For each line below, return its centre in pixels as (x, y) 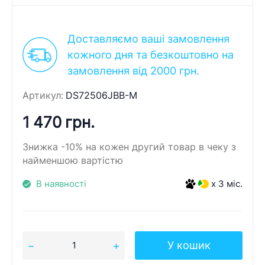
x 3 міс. (227, 184)
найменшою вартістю (73, 160)
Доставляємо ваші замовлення (148, 39)
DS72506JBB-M (102, 96)
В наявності (61, 184)
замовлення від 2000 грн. (133, 71)
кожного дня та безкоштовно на (151, 55)
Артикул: (43, 96)
